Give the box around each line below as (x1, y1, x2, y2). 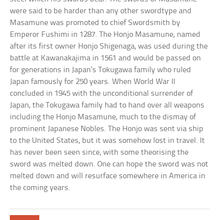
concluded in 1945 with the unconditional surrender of (10, 89, 193, 98)
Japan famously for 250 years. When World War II (10, 78, 176, 86)
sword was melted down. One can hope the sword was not (10, 160, 209, 169)
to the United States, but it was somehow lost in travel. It (10, 137, 205, 145)
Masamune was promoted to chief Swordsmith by (10, 19, 181, 27)
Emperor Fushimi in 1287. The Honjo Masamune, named (10, 30, 201, 39)
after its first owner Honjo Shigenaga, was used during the (10, 42, 208, 51)
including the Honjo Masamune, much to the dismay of (10, 113, 196, 122)
